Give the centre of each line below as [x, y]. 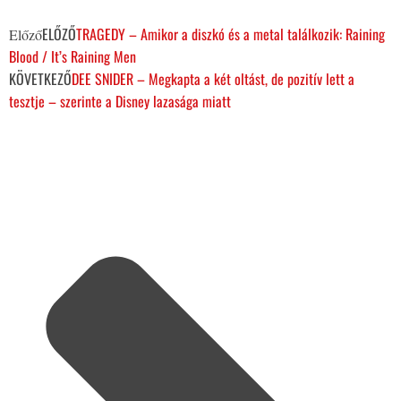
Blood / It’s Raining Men [73, 57]
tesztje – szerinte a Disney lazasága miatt [120, 102]
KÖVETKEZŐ [40, 79]
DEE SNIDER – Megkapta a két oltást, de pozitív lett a [213, 79]
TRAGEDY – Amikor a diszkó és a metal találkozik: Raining [230, 34]
